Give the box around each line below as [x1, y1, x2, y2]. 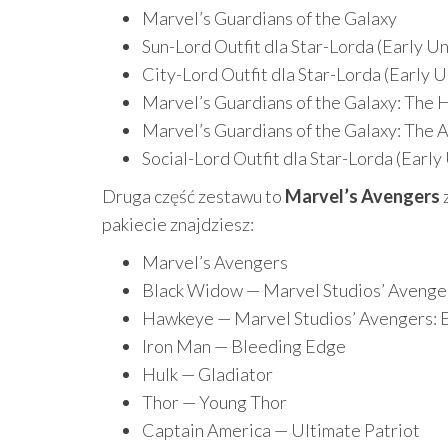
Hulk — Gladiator [142, 363, 273, 385]
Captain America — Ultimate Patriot [142, 419, 420, 441]
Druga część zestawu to [102, 185, 285, 207]
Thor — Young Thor [142, 391, 287, 413]
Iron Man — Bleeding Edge [142, 335, 346, 357]
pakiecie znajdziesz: [102, 213, 254, 235]
